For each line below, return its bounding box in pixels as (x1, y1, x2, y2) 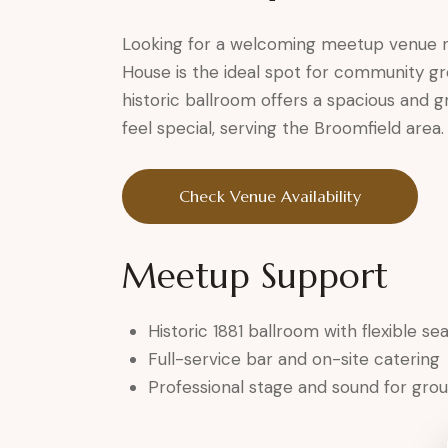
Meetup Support (122, 254, 388, 299)
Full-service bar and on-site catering (147, 347, 440, 370)
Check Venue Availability (179, 186, 361, 207)
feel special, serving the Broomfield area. (122, 117, 444, 140)
